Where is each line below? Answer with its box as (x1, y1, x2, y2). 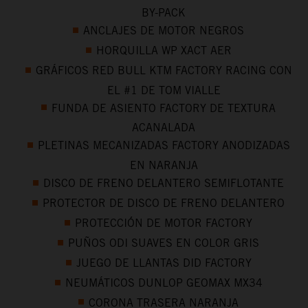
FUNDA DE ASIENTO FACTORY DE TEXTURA (52, 101, 276, 115)
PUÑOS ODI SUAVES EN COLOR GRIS (68, 236, 259, 250)
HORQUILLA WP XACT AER (96, 43, 232, 57)
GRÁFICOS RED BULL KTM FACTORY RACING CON (35, 63, 292, 77)
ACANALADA (132, 121, 195, 135)
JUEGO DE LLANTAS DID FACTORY (76, 256, 252, 269)
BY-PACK (142, 5, 186, 19)
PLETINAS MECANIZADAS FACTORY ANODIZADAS (37, 139, 290, 153)
